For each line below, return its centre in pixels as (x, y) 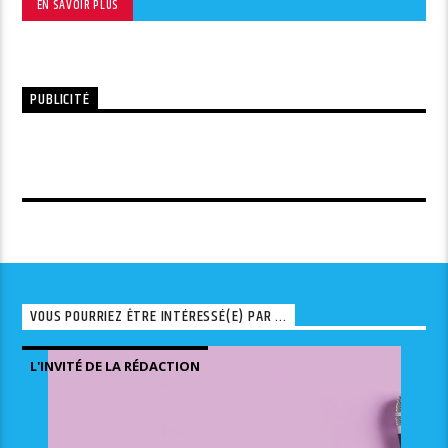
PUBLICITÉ (60, 100)
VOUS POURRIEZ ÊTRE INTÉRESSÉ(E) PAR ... (158, 317)
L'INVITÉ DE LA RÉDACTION (115, 366)
